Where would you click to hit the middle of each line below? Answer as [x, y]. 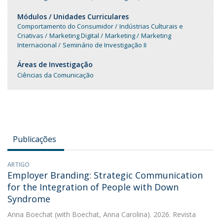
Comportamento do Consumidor [65, 26]
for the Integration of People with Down [93, 187]
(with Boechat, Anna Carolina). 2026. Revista [124, 214]
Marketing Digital [75, 36]
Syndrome [29, 199]
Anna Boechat [30, 214]
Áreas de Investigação [55, 64]
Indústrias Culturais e [151, 26]
